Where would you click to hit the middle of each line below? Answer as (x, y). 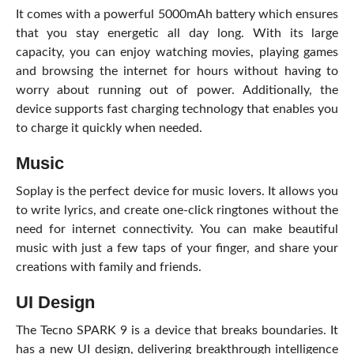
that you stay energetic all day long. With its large (177, 33)
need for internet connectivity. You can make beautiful (177, 229)
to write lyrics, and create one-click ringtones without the (177, 210)
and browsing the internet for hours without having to (177, 71)
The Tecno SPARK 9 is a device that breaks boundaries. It (177, 330)
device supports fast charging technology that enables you (177, 109)
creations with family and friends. (108, 267)
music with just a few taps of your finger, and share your (177, 248)
